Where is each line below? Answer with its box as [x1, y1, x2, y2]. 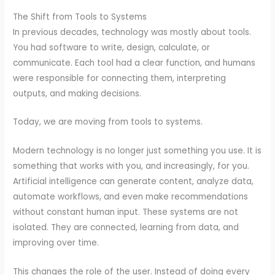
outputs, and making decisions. [13, 87, 142, 99]
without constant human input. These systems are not [13, 206, 239, 219]
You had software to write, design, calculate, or [13, 41, 211, 53]
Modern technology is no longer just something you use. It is [13, 145, 262, 157]
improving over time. [13, 237, 99, 249]
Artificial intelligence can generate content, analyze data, [13, 176, 254, 188]
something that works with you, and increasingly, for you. [13, 160, 250, 172]
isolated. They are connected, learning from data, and [13, 222, 239, 234]
